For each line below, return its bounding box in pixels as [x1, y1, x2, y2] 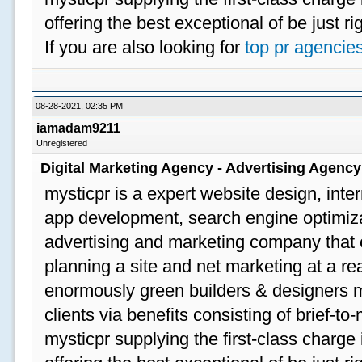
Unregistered [36, 138, 88, 148]
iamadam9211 [36, 121, 121, 135]
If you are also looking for [44, 37, 246, 57]
